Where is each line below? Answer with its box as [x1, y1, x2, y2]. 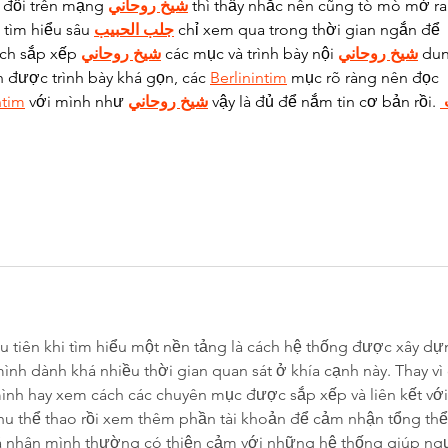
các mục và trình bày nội [161, 44, 338, 64]
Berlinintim [210, 68, 287, 88]
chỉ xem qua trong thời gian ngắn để [174, 20, 444, 40]
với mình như [25, 92, 128, 112]
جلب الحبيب [94, 20, 174, 40]
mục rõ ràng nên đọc [287, 68, 443, 88]
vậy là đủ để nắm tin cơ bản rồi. [208, 92, 440, 112]
